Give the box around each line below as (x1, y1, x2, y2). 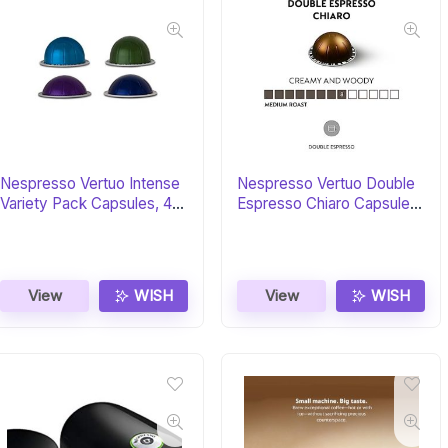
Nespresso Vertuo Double (237, 174, 416, 194)
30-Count (237, 214, 304, 234)
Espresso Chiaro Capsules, (237, 194, 423, 214)
